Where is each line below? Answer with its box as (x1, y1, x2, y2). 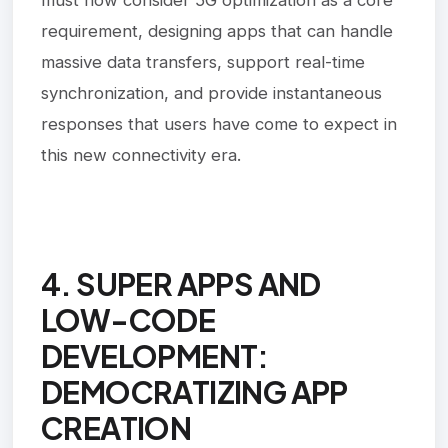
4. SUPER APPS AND (41, 264, 321, 303)
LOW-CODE (41, 300, 216, 339)
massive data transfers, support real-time (41, 51, 365, 72)
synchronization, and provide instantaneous (41, 82, 382, 103)
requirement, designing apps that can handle (41, 20, 393, 41)
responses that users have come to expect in (41, 113, 397, 134)
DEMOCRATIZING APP (41, 372, 348, 411)
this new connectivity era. (41, 144, 241, 165)
